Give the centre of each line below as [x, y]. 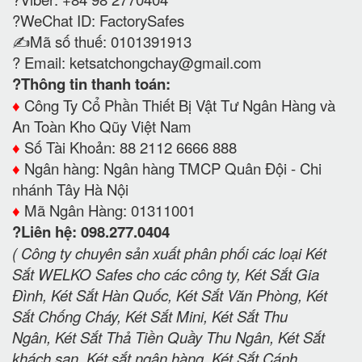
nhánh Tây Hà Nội [70, 189]
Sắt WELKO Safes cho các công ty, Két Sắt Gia [166, 274]
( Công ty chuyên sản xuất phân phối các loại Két [169, 253]
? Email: [41, 62]
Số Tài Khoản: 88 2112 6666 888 [128, 147]
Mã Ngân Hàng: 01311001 [108, 210]
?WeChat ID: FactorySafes [100, 20]
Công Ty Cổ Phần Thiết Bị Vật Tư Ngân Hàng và [180, 105]
